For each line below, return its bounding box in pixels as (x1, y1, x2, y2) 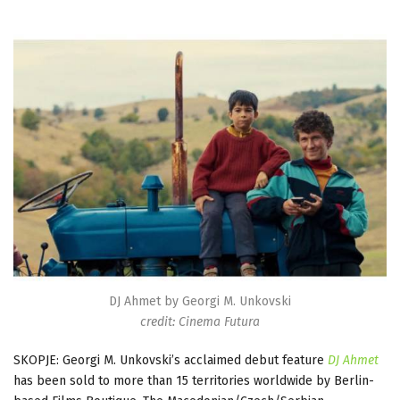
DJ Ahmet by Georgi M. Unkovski (109, 293, 291, 309)
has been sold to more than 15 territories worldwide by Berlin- (13, 372, 374, 388)
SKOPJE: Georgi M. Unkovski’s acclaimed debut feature (13, 352, 328, 368)
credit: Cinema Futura (140, 313, 260, 329)
